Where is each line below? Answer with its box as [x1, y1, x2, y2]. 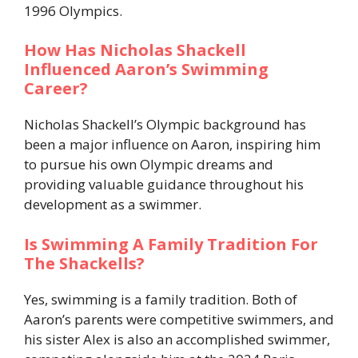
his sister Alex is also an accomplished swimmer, [24, 329, 330, 348]
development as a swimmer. [24, 195, 201, 214]
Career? [24, 78, 88, 100]
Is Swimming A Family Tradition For [24, 233, 318, 255]
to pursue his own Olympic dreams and [24, 155, 273, 174]
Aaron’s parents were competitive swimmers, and [24, 309, 334, 328]
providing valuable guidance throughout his [24, 175, 304, 194]
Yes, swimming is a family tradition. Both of [24, 289, 297, 308]
